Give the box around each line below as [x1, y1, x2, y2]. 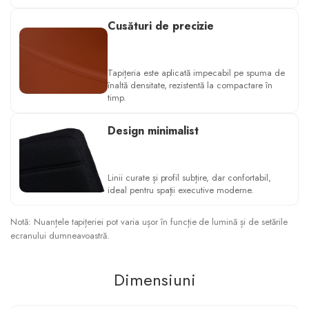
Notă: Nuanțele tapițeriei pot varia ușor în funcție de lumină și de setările [10, 215, 288, 228]
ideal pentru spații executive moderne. [108, 183, 254, 197]
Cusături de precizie [108, 17, 215, 34]
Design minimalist [108, 122, 199, 139]
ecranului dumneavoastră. [10, 228, 110, 242]
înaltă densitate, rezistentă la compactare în [108, 78, 272, 92]
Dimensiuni [113, 267, 196, 292]
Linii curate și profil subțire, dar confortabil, [108, 170, 271, 184]
